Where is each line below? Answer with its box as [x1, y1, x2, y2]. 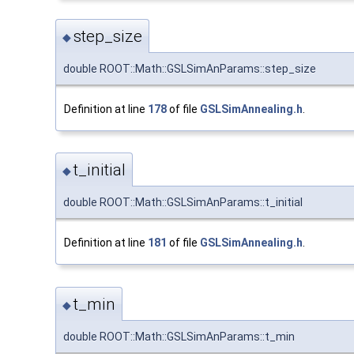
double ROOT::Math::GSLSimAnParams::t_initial [63, 196, 303, 209]
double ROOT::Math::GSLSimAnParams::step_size [63, 62, 316, 76]
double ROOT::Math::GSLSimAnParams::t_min [63, 330, 295, 343]
